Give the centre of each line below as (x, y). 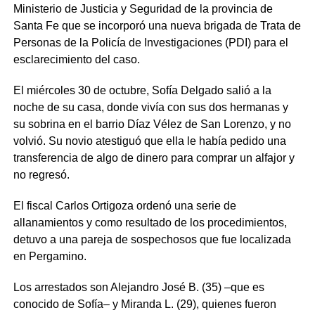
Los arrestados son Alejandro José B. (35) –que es (139, 287)
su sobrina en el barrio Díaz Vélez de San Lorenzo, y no (152, 124)
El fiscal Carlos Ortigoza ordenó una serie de (124, 205)
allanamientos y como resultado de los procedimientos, (150, 222)
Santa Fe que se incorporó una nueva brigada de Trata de (157, 25)
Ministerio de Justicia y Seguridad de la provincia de (143, 8)
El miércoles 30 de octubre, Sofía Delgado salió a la (142, 90)
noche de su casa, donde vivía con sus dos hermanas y (150, 107)
